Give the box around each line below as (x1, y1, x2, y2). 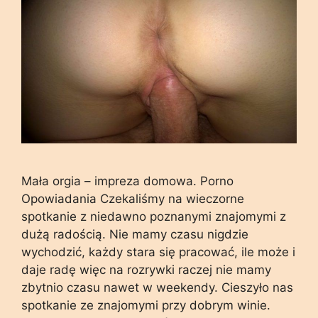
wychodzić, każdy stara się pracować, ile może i (21, 244, 295, 259)
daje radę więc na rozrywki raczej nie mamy (21, 262, 271, 277)
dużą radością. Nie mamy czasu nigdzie (21, 226, 248, 241)
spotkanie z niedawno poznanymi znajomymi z (21, 209, 286, 224)
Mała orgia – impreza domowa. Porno (21, 173, 234, 188)
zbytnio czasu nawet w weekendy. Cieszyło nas (21, 280, 293, 295)
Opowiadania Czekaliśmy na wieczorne (21, 191, 244, 206)
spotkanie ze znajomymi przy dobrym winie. (21, 297, 270, 312)
